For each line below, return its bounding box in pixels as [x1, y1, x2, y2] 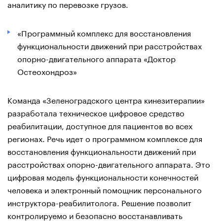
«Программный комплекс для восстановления [17, 26, 191, 38]
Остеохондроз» [17, 64, 85, 77]
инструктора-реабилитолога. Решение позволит [7, 195, 191, 208]
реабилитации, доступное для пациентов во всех [7, 118, 192, 131]
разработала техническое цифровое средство [7, 106, 184, 118]
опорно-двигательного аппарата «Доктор [17, 51, 176, 64]
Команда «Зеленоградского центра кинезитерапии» [7, 93, 205, 106]
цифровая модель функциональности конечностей [7, 170, 198, 183]
